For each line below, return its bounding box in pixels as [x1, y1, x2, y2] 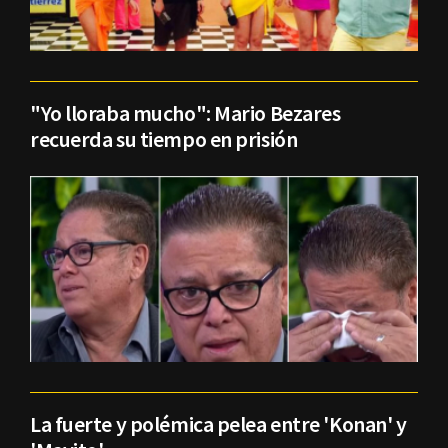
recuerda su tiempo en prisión [30, 124, 298, 153]
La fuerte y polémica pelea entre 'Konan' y [30, 410, 407, 439]
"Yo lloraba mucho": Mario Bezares [30, 98, 341, 127]
